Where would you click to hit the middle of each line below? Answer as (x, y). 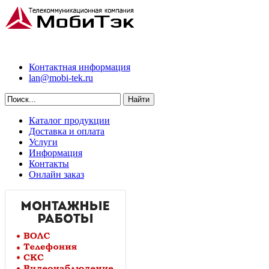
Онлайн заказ (56, 174)
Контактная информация (80, 67)
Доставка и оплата (67, 131)
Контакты (49, 164)
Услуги (43, 142)
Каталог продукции (69, 120)
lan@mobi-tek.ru (61, 78)
